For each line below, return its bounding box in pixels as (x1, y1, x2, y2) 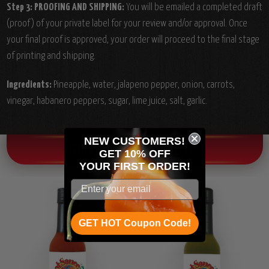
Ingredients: (6, 80, 52, 91)
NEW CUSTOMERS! (84, 134, 185, 147)
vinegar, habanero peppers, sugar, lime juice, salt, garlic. (6, 96, 207, 107)
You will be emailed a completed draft (124, 2, 262, 13)
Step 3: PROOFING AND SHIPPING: (6, 2, 124, 13)
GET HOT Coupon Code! (78, 217, 191, 228)
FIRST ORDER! (113, 160, 190, 172)
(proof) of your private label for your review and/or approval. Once (6, 19, 247, 29)
